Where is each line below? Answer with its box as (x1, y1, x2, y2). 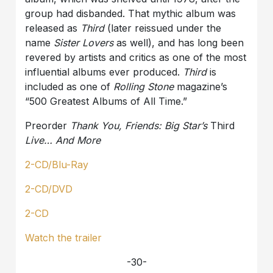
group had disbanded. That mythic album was (25, 7, 236, 20)
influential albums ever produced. (25, 66, 183, 79)
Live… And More (25, 134, 101, 147)
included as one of (25, 80, 114, 93)
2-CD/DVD (25, 183, 73, 196)
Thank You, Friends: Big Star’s (67, 119, 211, 132)
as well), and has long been (113, 37, 244, 49)
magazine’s (174, 80, 228, 93)
